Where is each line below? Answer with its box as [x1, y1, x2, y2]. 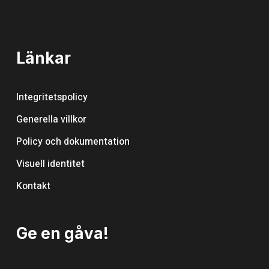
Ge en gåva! [16, 224, 109, 243]
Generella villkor [16, 112, 86, 127]
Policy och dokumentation [16, 134, 130, 149]
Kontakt [16, 179, 50, 193]
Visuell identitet [16, 157, 85, 171]
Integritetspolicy [16, 90, 88, 104]
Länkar [16, 49, 71, 67]
